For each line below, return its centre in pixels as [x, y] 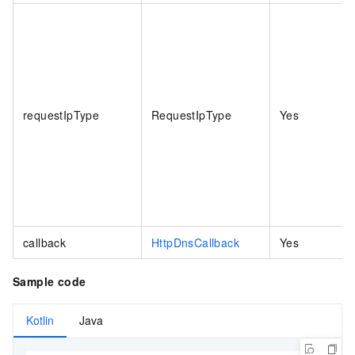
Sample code [50, 281]
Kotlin [40, 320]
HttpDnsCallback [195, 242]
